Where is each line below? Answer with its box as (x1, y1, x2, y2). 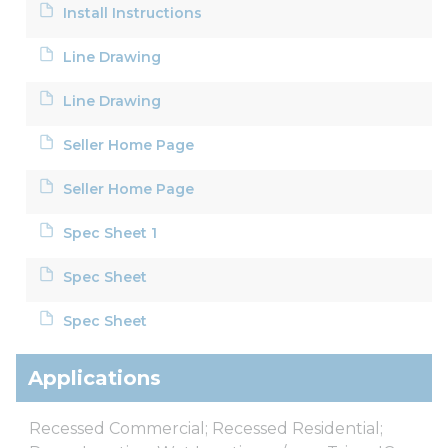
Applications (28, 365, 161, 390)
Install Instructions (63, 3, 203, 22)
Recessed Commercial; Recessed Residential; (29, 418, 383, 438)
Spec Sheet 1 (63, 223, 158, 242)
